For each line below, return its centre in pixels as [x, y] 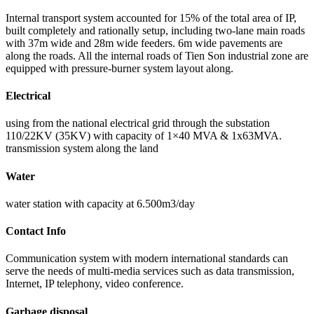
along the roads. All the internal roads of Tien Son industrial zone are [157, 55]
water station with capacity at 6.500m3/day [100, 203]
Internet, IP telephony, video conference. [95, 284]
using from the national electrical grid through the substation [138, 123]
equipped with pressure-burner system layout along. [120, 68]
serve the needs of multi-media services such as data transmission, [150, 271]
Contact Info [36, 231]
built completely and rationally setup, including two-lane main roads [155, 30]
